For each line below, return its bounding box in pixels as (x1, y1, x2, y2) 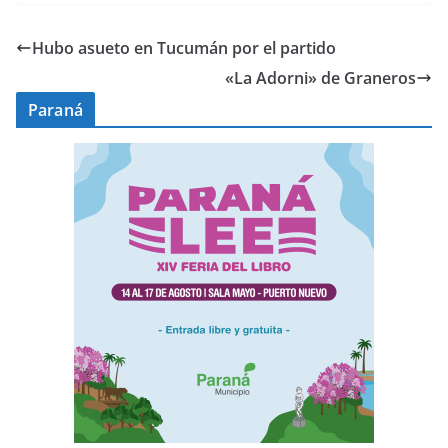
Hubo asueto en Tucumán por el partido (32, 37, 336, 60)
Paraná (28, 99, 83, 122)
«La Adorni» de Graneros (225, 67, 416, 90)
